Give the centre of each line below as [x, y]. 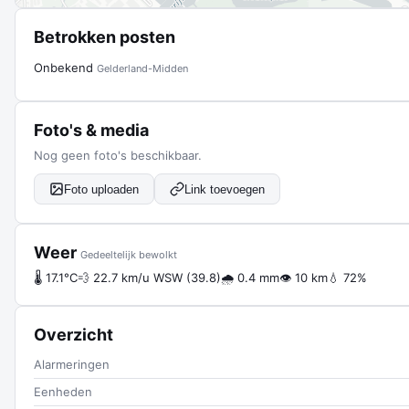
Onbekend [65, 68]
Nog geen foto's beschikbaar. [118, 155]
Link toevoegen [225, 189]
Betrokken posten [105, 37]
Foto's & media [91, 130]
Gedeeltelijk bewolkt [129, 255]
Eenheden [63, 392]
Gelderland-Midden [142, 68]
